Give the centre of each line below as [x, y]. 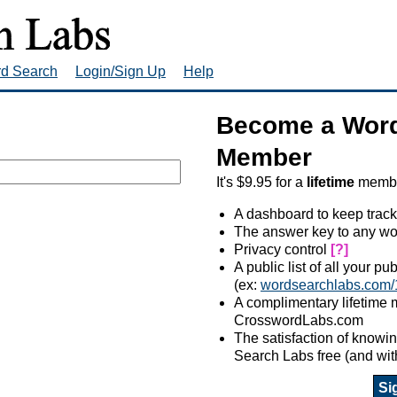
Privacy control [282, 249]
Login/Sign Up [121, 71]
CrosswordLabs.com [299, 320]
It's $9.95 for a [261, 182]
